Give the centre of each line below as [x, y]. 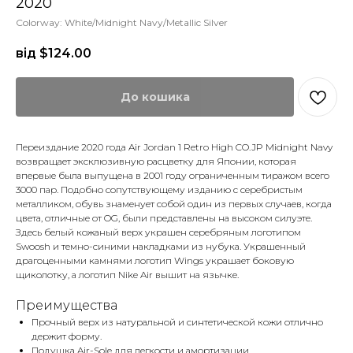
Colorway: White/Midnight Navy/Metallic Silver [122, 22]
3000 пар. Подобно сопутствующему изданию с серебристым [159, 190]
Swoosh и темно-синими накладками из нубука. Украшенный [161, 247]
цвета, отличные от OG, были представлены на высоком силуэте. [164, 218]
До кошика [155, 97]
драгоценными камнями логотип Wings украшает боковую [155, 261]
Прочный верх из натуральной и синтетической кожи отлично [177, 322]
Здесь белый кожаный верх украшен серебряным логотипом [158, 232]
